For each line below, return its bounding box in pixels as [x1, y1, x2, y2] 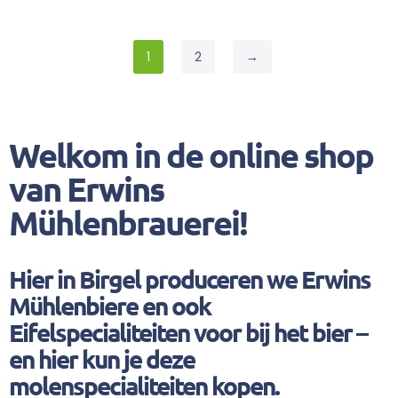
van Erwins [9, 168, 163, 210]
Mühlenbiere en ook [9, 290, 211, 322]
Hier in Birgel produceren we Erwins [9, 263, 370, 295]
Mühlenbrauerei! [9, 202, 247, 243]
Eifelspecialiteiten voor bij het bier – [9, 316, 367, 348]
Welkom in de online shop [9, 134, 373, 176]
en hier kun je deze [9, 343, 195, 375]
